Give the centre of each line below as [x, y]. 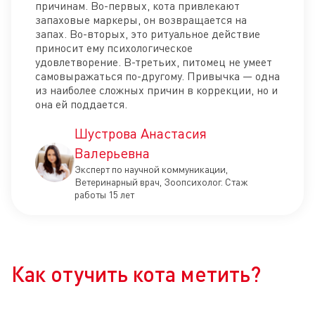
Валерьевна [112, 153]
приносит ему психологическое [114, 47]
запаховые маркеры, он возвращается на [141, 19]
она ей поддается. [81, 104]
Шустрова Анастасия [141, 133]
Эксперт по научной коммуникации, [151, 169]
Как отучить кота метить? [136, 273]
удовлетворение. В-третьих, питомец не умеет [154, 62]
